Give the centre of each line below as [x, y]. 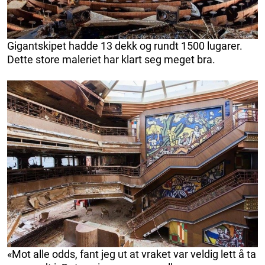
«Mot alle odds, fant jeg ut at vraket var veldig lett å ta [132, 254]
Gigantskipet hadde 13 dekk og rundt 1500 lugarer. [125, 46]
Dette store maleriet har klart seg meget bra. [111, 59]
